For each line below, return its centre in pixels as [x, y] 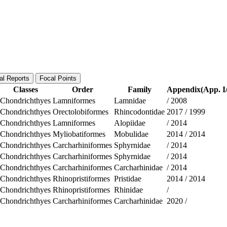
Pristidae [128, 178]
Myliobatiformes [79, 134]
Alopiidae [130, 123]
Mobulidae [131, 134]
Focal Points [58, 78]
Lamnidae [130, 100]
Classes [25, 89]
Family [139, 89]
